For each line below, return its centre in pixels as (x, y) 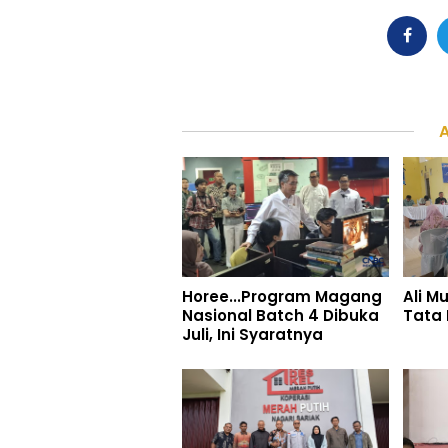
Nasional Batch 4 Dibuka (280, 316)
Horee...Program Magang (282, 297)
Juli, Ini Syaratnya (252, 335)
